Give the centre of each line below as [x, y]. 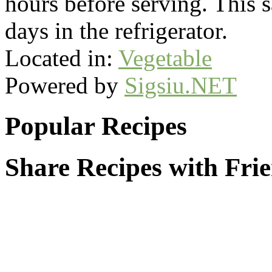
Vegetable [165, 58]
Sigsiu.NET [181, 85]
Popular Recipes [96, 126]
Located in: [62, 58]
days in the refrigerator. [116, 30]
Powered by [65, 85]
